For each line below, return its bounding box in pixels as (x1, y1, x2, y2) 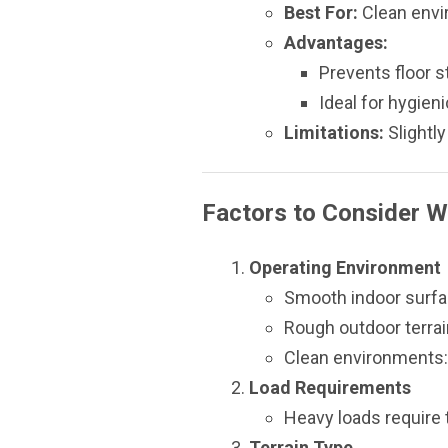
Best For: (284, 2, 358, 23)
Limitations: (284, 122, 384, 143)
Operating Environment (249, 257, 441, 278)
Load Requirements (249, 377, 411, 398)
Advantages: (284, 32, 388, 53)
